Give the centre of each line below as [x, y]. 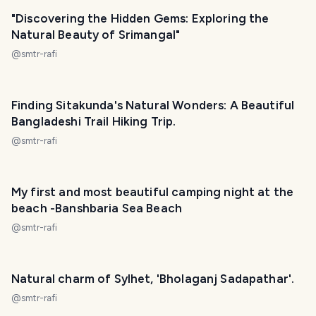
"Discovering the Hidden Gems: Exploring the [140, 18]
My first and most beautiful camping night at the [153, 192]
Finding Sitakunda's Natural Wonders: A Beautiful [153, 105]
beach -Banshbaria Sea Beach [97, 208]
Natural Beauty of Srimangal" [96, 35]
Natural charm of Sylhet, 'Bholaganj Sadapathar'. [153, 279]
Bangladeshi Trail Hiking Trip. [94, 121]
